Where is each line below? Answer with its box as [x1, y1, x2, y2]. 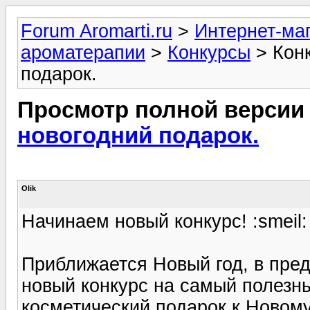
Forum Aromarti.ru [21, 21, 172, 42]
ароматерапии [21, 42, 145, 63]
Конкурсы [167, 42, 250, 63]
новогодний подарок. [17, 123, 259, 149]
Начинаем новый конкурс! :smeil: [21, 210, 307, 232]
